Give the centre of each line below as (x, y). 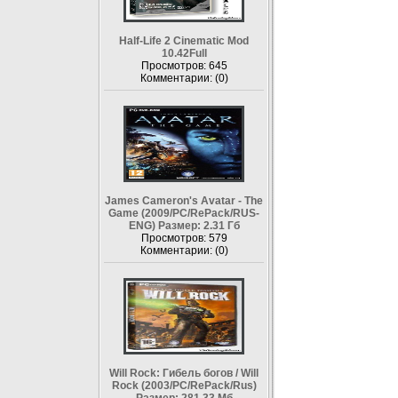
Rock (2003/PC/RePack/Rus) (184, 386)
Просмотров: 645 (184, 66)
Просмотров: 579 (184, 238)
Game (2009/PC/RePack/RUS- (184, 213)
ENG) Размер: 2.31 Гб (184, 226)
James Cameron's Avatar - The (184, 201)
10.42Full (184, 53)
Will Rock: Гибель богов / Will (184, 373)
